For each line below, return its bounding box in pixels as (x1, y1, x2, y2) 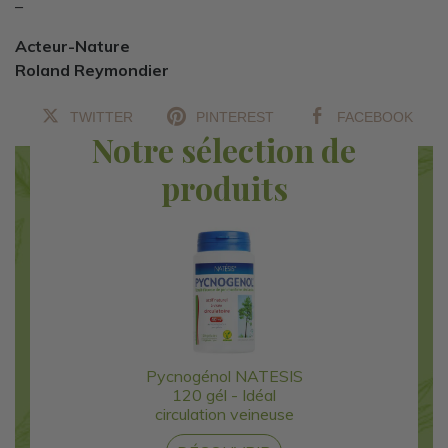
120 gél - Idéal (172, 384, 276, 405)
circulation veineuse (154, 403, 294, 424)
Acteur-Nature (15, 35, 130, 56)
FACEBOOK (337, 108, 413, 125)
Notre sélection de (92, 127, 356, 171)
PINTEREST (196, 108, 274, 125)
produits (160, 165, 288, 209)
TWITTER (70, 108, 133, 125)
